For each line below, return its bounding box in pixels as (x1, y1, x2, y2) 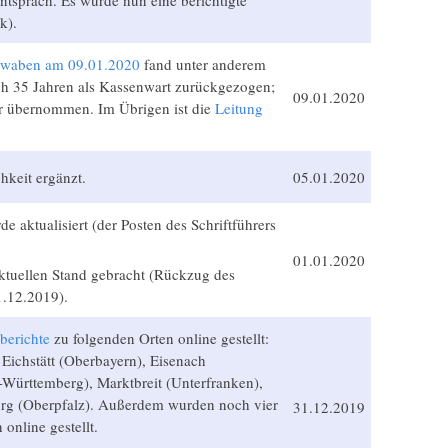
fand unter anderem (139, 53, 266, 74)
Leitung (214, 97, 263, 118)
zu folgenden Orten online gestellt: (49, 327, 269, 348)
